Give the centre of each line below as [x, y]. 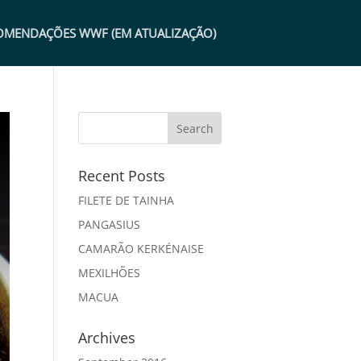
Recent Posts [121, 176]
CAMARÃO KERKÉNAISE [141, 249]
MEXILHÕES [109, 273]
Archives [106, 338]
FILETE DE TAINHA [126, 200]
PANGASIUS [109, 224]
